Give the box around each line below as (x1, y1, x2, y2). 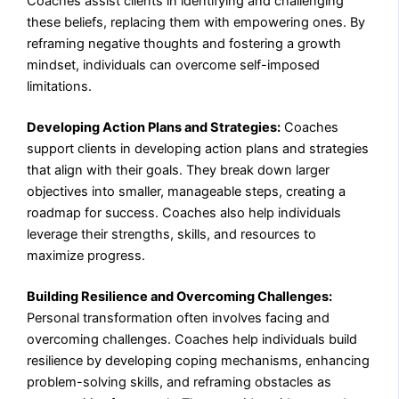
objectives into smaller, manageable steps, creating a (27, 183, 346, 199)
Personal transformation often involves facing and (27, 309, 330, 326)
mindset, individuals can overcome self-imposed (27, 56, 321, 73)
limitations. (27, 77, 93, 94)
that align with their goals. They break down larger (27, 161, 330, 178)
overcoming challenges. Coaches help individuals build (27, 330, 358, 347)
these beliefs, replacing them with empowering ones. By (27, 13, 366, 30)
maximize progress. (27, 247, 146, 264)
